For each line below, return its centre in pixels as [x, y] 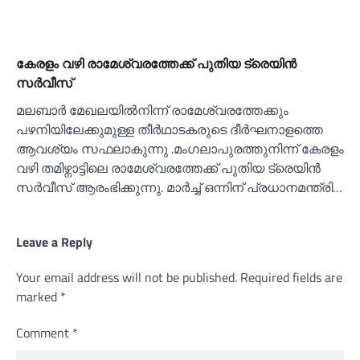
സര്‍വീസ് [44, 82]
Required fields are [291, 277]
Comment [44, 332]
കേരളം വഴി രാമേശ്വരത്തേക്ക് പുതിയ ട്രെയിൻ [156, 63]
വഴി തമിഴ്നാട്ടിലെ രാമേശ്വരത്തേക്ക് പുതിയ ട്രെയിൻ [168, 168]
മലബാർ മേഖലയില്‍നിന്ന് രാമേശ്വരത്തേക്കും [152, 110]
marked [38, 296]
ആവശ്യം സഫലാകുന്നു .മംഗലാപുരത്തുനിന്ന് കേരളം [180, 148]
